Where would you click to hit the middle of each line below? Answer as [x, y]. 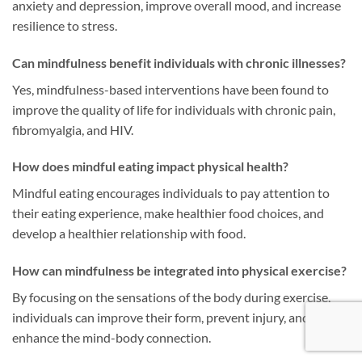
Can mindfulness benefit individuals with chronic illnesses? [179, 62]
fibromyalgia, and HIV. [73, 129]
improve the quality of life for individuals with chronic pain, [174, 109]
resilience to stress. [65, 25]
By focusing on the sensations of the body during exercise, [171, 297]
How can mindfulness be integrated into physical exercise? [179, 271]
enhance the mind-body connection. [112, 338]
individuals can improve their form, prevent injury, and [161, 318]
